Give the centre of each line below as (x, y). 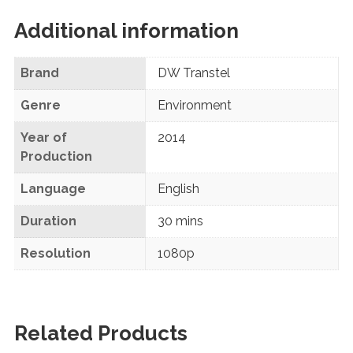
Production (56, 156)
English (178, 188)
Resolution (55, 253)
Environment (194, 105)
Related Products (100, 333)
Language (53, 188)
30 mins (180, 221)
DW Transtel (193, 72)
